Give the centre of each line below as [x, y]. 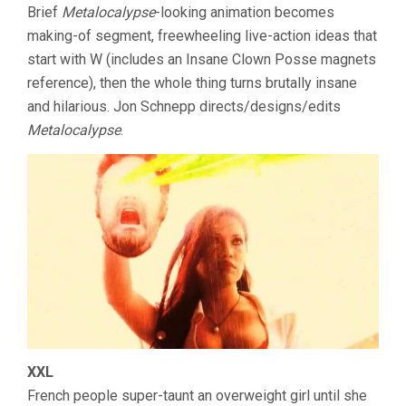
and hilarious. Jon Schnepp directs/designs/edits [184, 106]
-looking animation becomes [245, 12]
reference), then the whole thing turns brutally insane [192, 82]
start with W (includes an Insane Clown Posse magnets [202, 59]
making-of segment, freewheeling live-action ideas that [202, 35]
